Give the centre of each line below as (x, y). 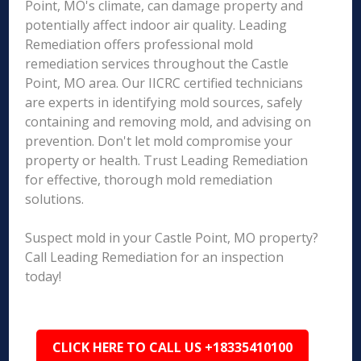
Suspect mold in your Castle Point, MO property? (172, 238)
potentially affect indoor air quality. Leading (156, 25)
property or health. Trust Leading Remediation (167, 160)
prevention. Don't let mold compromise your (159, 141)
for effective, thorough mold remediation (149, 180)
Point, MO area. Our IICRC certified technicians (164, 83)
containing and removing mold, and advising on (168, 122)
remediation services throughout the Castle (157, 64)
